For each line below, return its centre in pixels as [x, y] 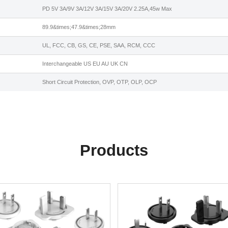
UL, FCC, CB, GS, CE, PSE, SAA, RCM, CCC [98, 46]
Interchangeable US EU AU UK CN [85, 64]
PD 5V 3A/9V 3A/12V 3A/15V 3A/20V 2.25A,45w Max [107, 9]
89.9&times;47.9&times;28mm [79, 27]
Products [114, 151]
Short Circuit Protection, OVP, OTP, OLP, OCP [99, 82]
